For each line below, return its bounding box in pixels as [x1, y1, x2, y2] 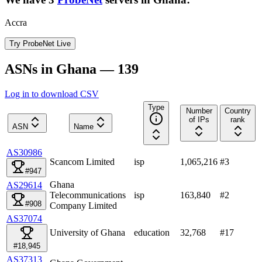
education [134, 227, 170, 237]
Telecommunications [50, 189, 126, 200]
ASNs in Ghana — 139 [5, 61, 139, 77]
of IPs [188, 115, 209, 124]
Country [225, 106, 251, 115]
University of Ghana [50, 227, 125, 237]
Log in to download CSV [5, 88, 99, 99]
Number [185, 106, 212, 115]
